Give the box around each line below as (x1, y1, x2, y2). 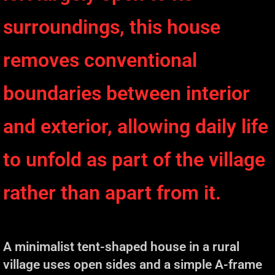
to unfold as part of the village (3, 147, 265, 171)
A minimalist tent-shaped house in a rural (3, 238, 239, 254)
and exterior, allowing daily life (3, 114, 268, 138)
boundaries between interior (3, 81, 250, 105)
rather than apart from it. (3, 180, 221, 204)
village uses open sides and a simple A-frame (3, 256, 262, 272)
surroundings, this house (3, 15, 220, 39)
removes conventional (3, 48, 197, 72)
